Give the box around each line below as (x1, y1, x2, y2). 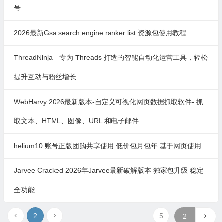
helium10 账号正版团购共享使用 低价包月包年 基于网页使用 (13, 141, 201, 150)
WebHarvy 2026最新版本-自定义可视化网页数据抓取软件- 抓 (13, 97, 203, 106)
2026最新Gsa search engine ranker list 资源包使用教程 (13, 28, 186, 37)
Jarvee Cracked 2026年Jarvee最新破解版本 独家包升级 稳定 (13, 166, 204, 174)
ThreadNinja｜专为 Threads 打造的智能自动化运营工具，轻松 (13, 53, 208, 61)
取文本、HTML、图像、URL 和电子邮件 (13, 116, 139, 125)
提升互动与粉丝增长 (13, 72, 76, 81)
